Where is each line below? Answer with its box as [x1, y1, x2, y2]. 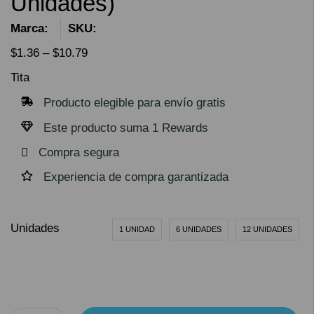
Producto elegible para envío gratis [43, 96, 226, 109]
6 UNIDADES [176, 225, 221, 233]
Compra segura [39, 146, 119, 159]
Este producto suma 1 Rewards [43, 121, 208, 135]
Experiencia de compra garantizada [43, 170, 228, 184]
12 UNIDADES [243, 225, 292, 233]
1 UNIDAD [119, 225, 155, 233]
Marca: [11, 22, 48, 35]
